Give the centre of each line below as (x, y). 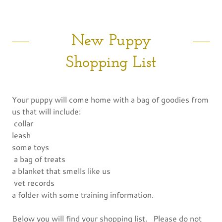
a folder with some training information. (85, 194)
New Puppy (111, 41)
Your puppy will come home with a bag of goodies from (110, 99)
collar (23, 123)
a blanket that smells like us (61, 170)
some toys (30, 147)
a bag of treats (39, 159)
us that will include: (47, 111)
